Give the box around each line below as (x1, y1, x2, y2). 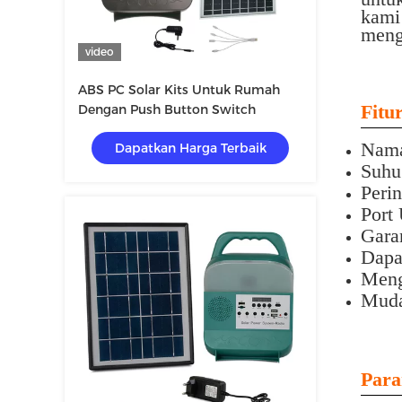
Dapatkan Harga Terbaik (114, 140, 267, 156)
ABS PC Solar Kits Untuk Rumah (78, 82, 280, 98)
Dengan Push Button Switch (78, 101, 256, 118)
